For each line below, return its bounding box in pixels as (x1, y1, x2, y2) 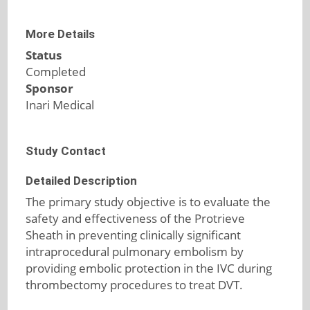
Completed (25, 64, 86, 80)
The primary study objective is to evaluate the (25, 194, 271, 210)
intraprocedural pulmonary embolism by (25, 244, 244, 259)
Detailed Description (25, 174, 137, 188)
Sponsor (25, 80, 73, 96)
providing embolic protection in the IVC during (25, 260, 272, 276)
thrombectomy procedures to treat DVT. (25, 277, 243, 293)
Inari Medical (25, 97, 94, 113)
